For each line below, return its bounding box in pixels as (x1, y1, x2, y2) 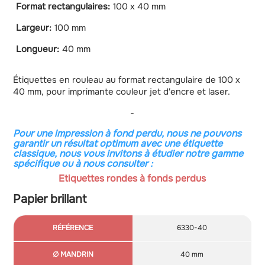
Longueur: (15, 43, 59, 56)
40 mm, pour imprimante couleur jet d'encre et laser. (12, 86, 230, 98)
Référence (15, 234, 62, 247)
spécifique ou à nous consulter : (12, 157, 153, 170)
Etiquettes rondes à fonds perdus (59, 172, 206, 185)
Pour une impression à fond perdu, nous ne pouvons (12, 127, 241, 140)
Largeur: (15, 22, 51, 34)
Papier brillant (12, 191, 86, 206)
